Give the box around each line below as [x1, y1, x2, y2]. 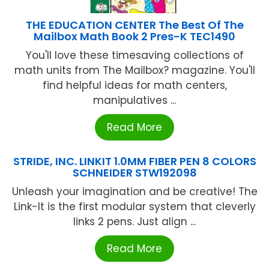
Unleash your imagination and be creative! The [11, 184, 258, 199]
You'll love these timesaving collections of [25, 47, 244, 62]
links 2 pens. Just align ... [73, 214, 196, 229]
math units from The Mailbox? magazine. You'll [14, 62, 255, 77]
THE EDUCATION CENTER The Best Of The [25, 17, 244, 32]
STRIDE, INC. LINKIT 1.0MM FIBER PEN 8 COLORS [13, 153, 256, 169]
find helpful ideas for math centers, [42, 77, 227, 92]
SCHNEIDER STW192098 [72, 165, 197, 180]
